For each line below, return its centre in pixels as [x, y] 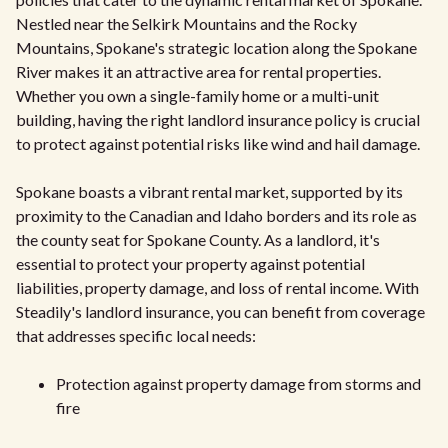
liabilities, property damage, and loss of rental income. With [217, 287]
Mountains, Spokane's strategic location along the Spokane [216, 47]
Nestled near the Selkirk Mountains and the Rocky [186, 23]
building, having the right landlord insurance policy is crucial [218, 119]
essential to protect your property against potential [190, 263]
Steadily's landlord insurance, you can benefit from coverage [220, 311]
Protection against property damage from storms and [238, 383]
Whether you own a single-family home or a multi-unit [197, 95]
